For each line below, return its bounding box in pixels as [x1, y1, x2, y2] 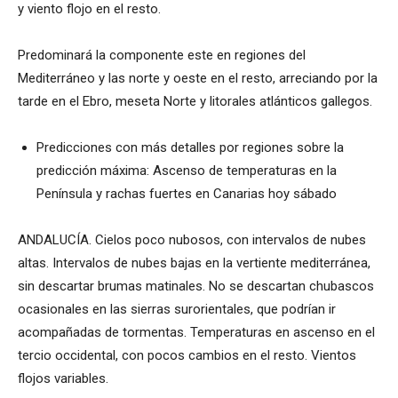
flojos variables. [18, 370, 108, 387]
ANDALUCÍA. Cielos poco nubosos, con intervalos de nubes [18, 232, 366, 249]
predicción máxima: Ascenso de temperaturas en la [36, 163, 337, 179]
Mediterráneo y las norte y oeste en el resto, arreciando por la [18, 70, 378, 87]
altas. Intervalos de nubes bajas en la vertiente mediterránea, [18, 255, 370, 272]
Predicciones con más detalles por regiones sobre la [36, 139, 344, 156]
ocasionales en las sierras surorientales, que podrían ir [18, 301, 336, 318]
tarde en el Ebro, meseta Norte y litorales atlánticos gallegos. [18, 93, 372, 110]
